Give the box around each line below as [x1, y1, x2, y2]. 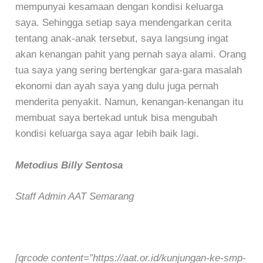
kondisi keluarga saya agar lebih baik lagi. [15, 128, 200, 140]
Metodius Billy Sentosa [15, 160, 123, 171]
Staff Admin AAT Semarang [15, 190, 134, 202]
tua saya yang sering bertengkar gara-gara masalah [15, 65, 242, 76]
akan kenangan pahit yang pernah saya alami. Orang [15, 49, 247, 60]
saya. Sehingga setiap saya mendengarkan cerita [15, 17, 232, 29]
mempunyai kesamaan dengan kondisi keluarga [15, 1, 224, 13]
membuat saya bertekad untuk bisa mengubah [15, 112, 218, 124]
